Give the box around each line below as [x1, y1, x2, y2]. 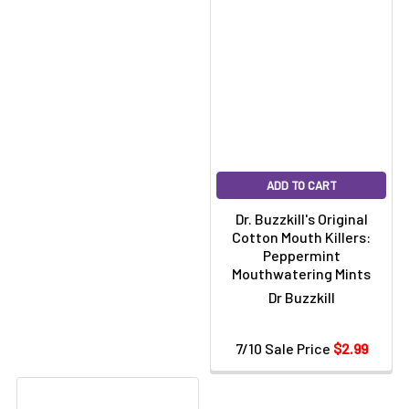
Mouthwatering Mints [232, 265, 371, 282]
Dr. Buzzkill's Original [235, 210, 368, 227]
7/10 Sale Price [235, 340, 333, 357]
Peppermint [262, 246, 341, 264]
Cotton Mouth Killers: [232, 228, 371, 246]
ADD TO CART [266, 178, 337, 193]
